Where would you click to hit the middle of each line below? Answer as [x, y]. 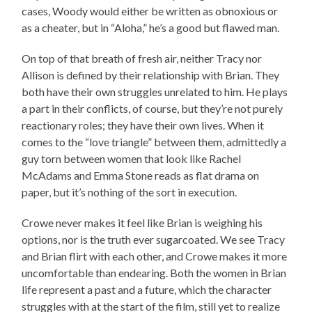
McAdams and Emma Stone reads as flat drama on [141, 175]
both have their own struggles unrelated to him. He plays [155, 91]
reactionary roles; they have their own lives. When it [143, 125]
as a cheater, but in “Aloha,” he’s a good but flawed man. [151, 27]
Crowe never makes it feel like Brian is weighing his [142, 222]
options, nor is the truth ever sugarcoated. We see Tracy [154, 239]
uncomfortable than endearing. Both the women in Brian [154, 272]
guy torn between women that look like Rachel [132, 158]
